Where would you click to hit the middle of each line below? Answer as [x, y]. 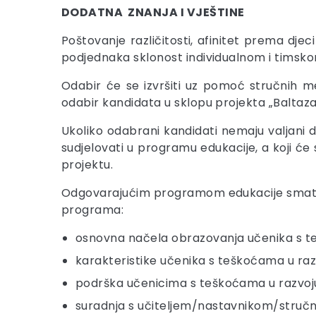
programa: [93, 210]
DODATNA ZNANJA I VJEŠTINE [153, 12]
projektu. [87, 165]
